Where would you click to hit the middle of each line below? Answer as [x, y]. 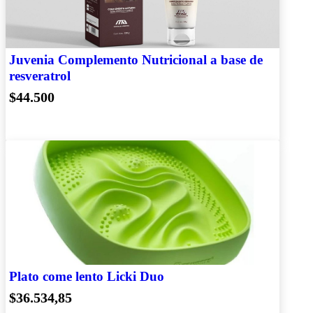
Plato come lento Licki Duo [87, 276]
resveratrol [40, 75]
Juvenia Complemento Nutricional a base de [136, 59]
